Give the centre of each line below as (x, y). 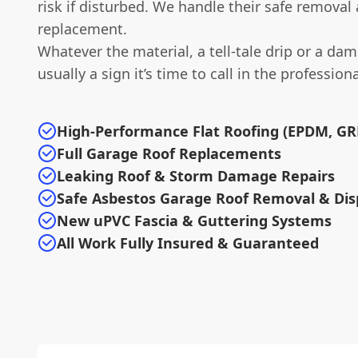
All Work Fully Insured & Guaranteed (188, 243)
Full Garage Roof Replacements (169, 153)
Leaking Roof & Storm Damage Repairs (196, 175)
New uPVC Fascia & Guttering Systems (194, 220)
